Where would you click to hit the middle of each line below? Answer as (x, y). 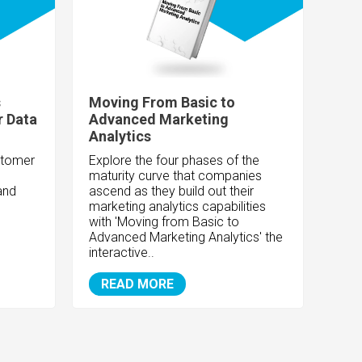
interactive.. (122, 253)
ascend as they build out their (172, 192)
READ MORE (138, 284)
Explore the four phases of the (175, 161)
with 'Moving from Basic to (164, 222)
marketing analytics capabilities (178, 207)
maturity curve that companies (176, 176)
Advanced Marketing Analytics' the (186, 238)
